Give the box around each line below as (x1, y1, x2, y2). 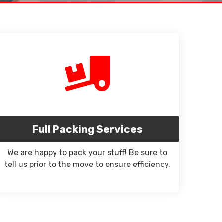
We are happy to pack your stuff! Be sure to (7, 148, 167, 157)
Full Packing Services (32, 123, 143, 135)
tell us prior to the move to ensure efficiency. (4, 160, 170, 169)
